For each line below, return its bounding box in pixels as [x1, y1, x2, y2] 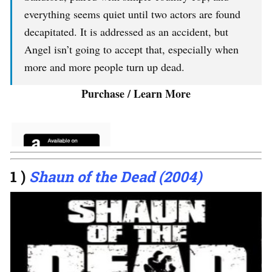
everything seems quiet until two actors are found [24, 7, 240, 22]
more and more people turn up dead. [24, 59, 185, 75]
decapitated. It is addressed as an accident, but [24, 24, 228, 39]
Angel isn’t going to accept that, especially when [24, 42, 239, 57]
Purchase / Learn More [81, 86, 191, 102]
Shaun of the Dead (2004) [29, 167, 202, 187]
